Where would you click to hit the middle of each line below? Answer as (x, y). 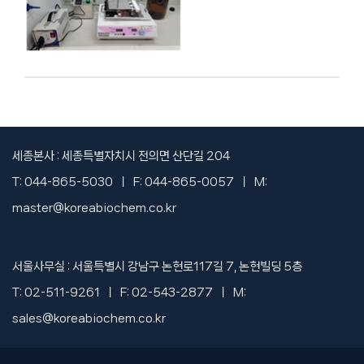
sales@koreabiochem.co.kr (89, 318)
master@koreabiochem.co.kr (94, 208)
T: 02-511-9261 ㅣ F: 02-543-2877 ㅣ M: (129, 292)
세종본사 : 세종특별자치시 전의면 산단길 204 (121, 156)
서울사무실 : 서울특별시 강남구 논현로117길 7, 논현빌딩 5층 (157, 266)
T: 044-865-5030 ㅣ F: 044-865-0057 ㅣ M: (140, 182)
